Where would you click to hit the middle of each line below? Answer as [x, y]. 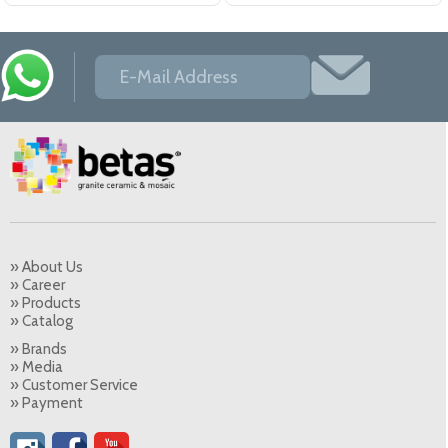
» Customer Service [74, 385]
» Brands [38, 349]
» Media [36, 367]
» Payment [46, 403]
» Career [37, 285]
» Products [45, 303]
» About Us [46, 267]
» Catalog [41, 321]
